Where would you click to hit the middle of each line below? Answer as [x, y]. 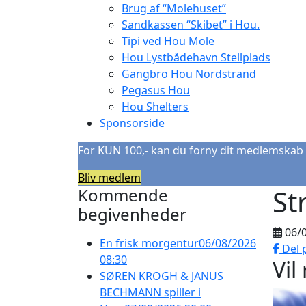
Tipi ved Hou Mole [168, 41]
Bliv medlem [109, 177]
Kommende [123, 195]
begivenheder [132, 214]
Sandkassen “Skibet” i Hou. [191, 24]
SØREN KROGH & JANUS [162, 276]
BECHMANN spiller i [150, 292]
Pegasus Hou [156, 90]
